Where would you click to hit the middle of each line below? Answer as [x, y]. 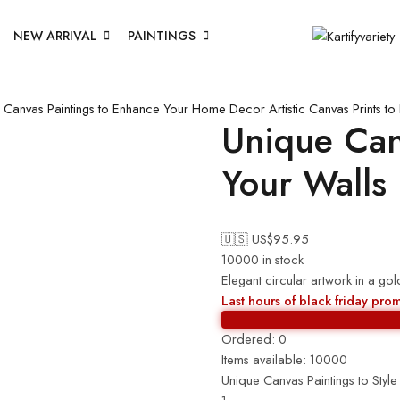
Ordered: [248, 338]
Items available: [264, 359]
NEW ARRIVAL [55, 35]
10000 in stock [262, 259]
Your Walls [304, 183]
